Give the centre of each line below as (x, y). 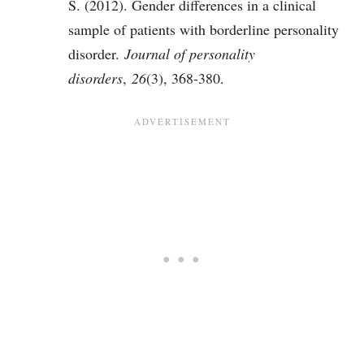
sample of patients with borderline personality (204, 29)
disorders (95, 78)
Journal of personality (190, 53)
